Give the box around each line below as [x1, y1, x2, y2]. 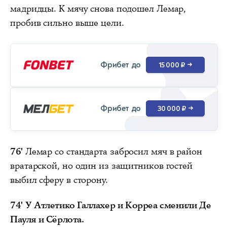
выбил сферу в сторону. [10, 173, 108, 186]
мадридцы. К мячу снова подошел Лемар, [10, 2, 186, 15]
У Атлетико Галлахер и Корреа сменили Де [25, 199, 211, 211]
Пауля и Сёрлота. [10, 213, 84, 225]
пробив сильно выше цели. [10, 16, 124, 29]
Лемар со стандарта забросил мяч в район [22, 145, 202, 158]
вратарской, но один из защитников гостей [10, 159, 193, 172]
